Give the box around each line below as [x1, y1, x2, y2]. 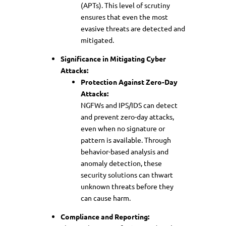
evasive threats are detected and [81, 23, 185, 33]
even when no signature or [81, 123, 165, 133]
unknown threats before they [81, 181, 174, 191]
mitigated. [81, 35, 114, 44]
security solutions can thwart [81, 169, 173, 179]
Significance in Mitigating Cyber [61, 53, 166, 63]
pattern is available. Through [81, 135, 171, 144]
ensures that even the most [81, 12, 168, 21]
